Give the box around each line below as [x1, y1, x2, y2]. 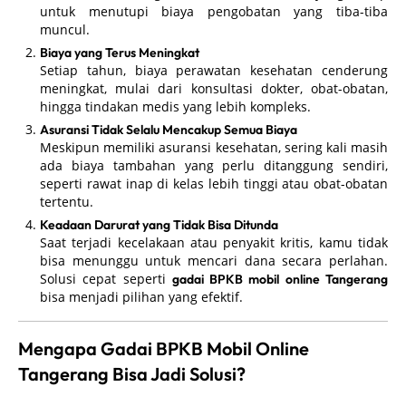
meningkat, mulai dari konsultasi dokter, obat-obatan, [40, 79, 388, 97]
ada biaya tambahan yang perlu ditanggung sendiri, [40, 156, 388, 174]
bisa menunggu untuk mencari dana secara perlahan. [40, 251, 388, 269]
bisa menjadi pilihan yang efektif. [40, 287, 243, 305]
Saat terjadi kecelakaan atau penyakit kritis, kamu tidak [40, 233, 388, 251]
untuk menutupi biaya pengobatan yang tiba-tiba [40, 2, 388, 20]
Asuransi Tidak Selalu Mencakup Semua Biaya [40, 121, 297, 138]
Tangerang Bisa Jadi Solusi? [18, 362, 246, 385]
